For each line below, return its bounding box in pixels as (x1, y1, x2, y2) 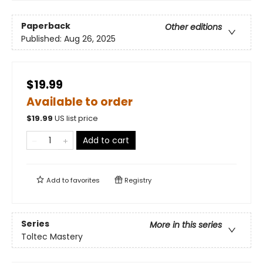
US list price (55, 113, 98, 124)
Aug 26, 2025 (64, 32, 116, 45)
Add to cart (83, 134, 129, 147)
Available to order (26, 94, 133, 110)
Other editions (165, 21, 222, 33)
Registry (123, 176, 151, 186)
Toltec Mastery (21, 230, 83, 242)
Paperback (21, 19, 70, 32)
